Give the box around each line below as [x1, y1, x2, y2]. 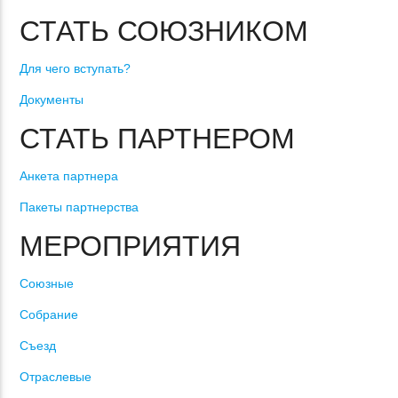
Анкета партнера [20, 168, 119, 183]
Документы [20, 92, 84, 107]
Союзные [20, 275, 75, 291]
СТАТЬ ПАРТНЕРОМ [20, 122, 296, 155]
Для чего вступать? [20, 60, 131, 76]
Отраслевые [20, 369, 92, 384]
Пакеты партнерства [20, 199, 139, 214]
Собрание [20, 306, 79, 322]
